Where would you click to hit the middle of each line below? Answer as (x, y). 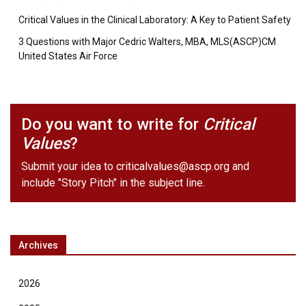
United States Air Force (68, 56)
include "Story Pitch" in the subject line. (113, 183)
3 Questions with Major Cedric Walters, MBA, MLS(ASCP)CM (147, 42)
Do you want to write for (112, 124)
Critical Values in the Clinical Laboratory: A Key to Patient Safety (155, 20)
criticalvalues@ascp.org (173, 166)
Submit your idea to (69, 166)
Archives (38, 245)
